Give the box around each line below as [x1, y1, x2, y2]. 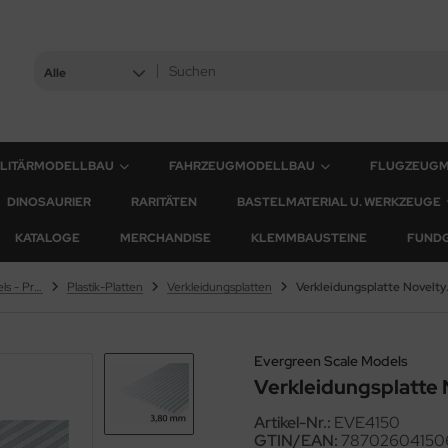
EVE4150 [334, 412, 400, 433]
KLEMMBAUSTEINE [251, 230, 367, 246]
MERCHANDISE [120, 230, 211, 246]
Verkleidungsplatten [167, 279, 272, 295]
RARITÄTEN [131, 194, 197, 210]
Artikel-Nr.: [254, 412, 331, 433]
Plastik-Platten [67, 279, 143, 295]
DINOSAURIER [7, 194, 91, 210]
